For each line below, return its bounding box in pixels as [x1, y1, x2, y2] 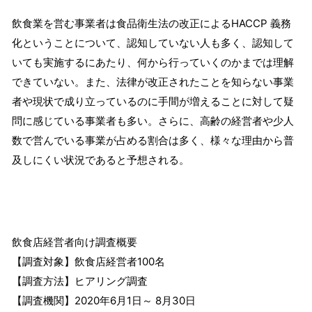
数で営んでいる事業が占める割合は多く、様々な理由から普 [12, 134, 294, 148]
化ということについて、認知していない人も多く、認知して [12, 36, 294, 50]
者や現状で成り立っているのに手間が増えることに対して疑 [12, 95, 294, 109]
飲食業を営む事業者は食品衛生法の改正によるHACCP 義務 [12, 17, 291, 31]
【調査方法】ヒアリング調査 [12, 274, 148, 288]
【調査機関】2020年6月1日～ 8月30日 [12, 294, 196, 308]
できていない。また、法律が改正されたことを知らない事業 [12, 75, 294, 89]
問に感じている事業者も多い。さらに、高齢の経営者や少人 [12, 114, 294, 128]
